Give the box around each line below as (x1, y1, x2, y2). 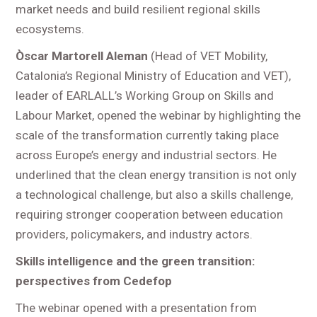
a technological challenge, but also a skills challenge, (16, 187, 294, 202)
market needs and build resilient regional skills (16, 1, 261, 16)
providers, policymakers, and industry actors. (16, 226, 253, 241)
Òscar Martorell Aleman (16, 48, 149, 63)
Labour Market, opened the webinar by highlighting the (16, 108, 301, 122)
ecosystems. (16, 21, 85, 36)
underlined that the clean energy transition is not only (16, 167, 297, 182)
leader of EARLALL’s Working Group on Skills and (16, 88, 275, 103)
